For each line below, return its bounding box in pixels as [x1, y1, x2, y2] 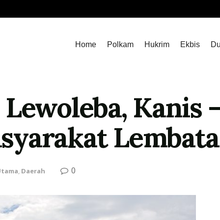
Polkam [107, 40, 134, 49]
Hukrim [144, 40, 169, 49]
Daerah [21, 166, 45, 176]
